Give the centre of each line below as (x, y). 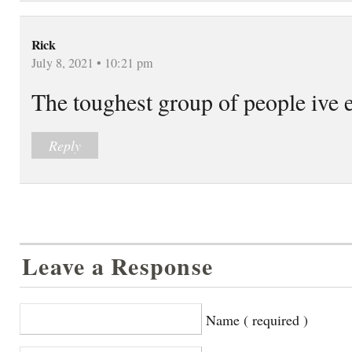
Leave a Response (118, 266)
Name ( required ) (257, 319)
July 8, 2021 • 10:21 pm (92, 62)
